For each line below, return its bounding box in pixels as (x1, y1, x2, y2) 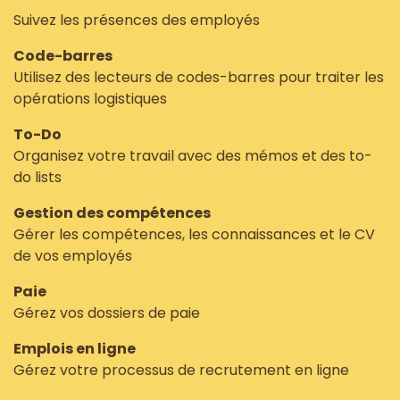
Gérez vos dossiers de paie (13, 303, 200, 323)
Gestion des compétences (13, 203, 211, 223)
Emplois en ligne (13, 338, 136, 359)
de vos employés (13, 246, 132, 266)
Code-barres (13, 46, 112, 66)
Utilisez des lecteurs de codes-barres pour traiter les (13, 67, 384, 87)
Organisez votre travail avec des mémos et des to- (13, 146, 372, 166)
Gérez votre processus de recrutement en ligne (13, 360, 349, 380)
